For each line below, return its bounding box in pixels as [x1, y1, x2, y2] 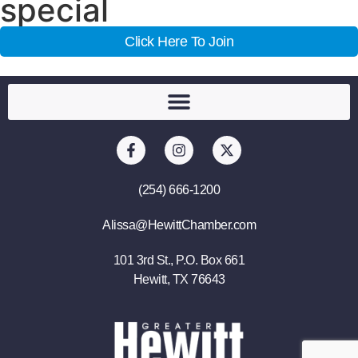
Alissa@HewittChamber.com [102, 217, 256, 232]
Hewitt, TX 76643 [133, 272, 225, 286]
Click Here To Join [125, 33, 233, 50]
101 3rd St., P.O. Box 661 [113, 253, 245, 267]
